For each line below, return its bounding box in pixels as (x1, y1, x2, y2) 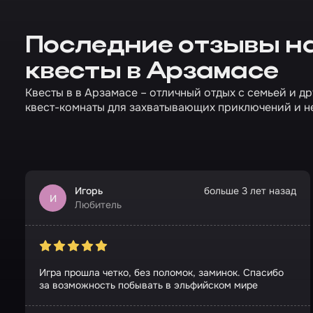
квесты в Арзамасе (25, 60, 279, 85)
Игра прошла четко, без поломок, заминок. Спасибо (39, 266, 284, 279)
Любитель (75, 198, 122, 211)
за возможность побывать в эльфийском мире (39, 279, 258, 291)
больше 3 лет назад (204, 184, 296, 197)
